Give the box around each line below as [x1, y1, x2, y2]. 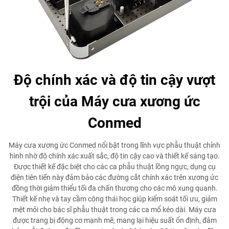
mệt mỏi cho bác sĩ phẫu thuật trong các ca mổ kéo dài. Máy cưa [13, 205, 216, 214]
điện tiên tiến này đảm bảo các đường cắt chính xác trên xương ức [11, 173, 218, 181]
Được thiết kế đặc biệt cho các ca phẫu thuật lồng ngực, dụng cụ [13, 162, 216, 171]
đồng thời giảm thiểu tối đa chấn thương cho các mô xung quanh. [11, 184, 218, 192]
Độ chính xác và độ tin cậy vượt [14, 71, 215, 88]
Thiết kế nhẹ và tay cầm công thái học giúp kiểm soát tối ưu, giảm [12, 194, 217, 203]
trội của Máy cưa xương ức [29, 93, 200, 110]
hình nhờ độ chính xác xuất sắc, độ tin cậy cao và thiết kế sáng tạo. [9, 151, 220, 160]
